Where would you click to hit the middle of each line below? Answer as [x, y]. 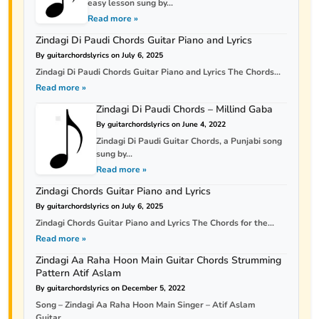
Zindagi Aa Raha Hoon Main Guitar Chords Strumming [158, 260]
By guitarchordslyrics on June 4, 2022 [161, 124]
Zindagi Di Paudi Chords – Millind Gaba [185, 109]
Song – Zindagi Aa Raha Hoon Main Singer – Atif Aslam [146, 305]
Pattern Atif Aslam [78, 273]
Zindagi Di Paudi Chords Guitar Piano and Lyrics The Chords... [158, 72]
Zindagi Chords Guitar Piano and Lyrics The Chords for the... [155, 223]
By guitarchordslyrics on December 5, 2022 [110, 288]
